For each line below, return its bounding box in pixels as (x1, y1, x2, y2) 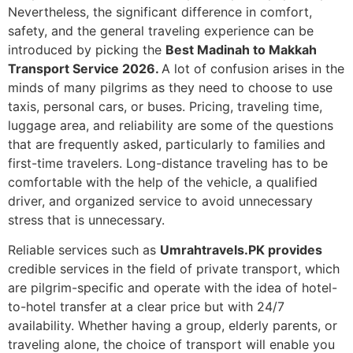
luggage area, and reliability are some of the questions (8, 117, 333, 133)
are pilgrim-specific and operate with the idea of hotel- (8, 280, 337, 296)
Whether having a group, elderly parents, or (78, 318, 337, 334)
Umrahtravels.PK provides (160, 242, 322, 258)
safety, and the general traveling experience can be (8, 23, 314, 39)
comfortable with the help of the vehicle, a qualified (8, 174, 318, 190)
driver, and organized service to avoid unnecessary (8, 193, 313, 209)
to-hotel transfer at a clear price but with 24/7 (8, 299, 284, 315)
